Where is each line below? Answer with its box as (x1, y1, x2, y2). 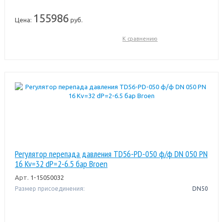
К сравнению (122, 35, 158, 42)
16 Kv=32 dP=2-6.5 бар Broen (14, 158, 108, 169)
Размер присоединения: (14, 185, 85, 192)
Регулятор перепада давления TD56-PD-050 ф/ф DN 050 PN (14, 148, 208, 160)
